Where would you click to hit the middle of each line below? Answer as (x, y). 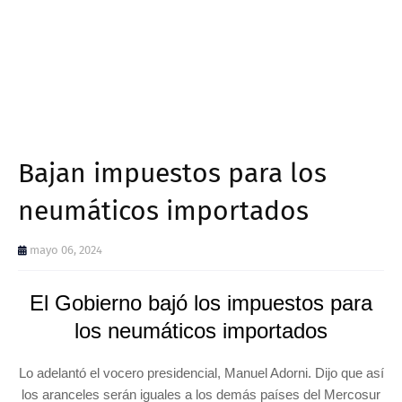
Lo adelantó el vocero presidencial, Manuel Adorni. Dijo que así (201, 372)
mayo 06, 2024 (66, 249)
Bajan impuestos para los (172, 173)
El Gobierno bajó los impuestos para (201, 302)
